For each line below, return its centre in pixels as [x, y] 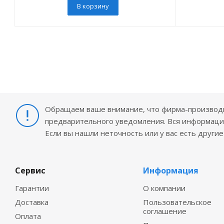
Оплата [28, 216]
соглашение [164, 211]
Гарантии [32, 188]
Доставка [32, 202]
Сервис [30, 170]
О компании [164, 188]
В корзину [93, 6]
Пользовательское [177, 202]
